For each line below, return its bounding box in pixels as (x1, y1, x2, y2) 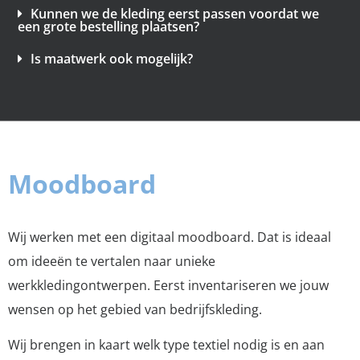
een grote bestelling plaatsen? (18, 18, 199, 36)
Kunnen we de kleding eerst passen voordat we (31, 5, 319, 23)
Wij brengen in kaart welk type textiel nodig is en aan (8, 336, 325, 354)
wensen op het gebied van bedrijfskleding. (8, 300, 265, 318)
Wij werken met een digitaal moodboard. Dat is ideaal (8, 227, 331, 246)
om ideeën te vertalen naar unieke (8, 252, 215, 270)
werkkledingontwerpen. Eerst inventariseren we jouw (8, 276, 329, 294)
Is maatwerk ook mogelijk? (31, 50, 193, 68)
